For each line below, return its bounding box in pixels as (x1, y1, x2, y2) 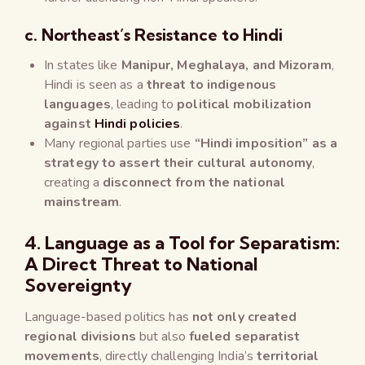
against (44, 114, 91, 133)
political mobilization (177, 95, 312, 113)
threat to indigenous (146, 75, 276, 94)
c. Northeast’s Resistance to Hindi (24, 24, 283, 45)
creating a (44, 173, 103, 191)
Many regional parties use (44, 134, 195, 152)
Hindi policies (90, 114, 181, 133)
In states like (44, 55, 121, 74)
